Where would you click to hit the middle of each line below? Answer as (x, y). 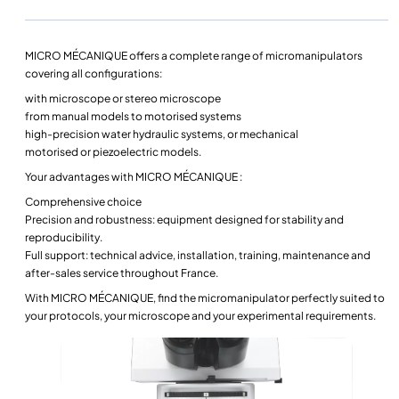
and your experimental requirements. (283, 316)
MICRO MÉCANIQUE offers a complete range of (145, 56)
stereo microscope (173, 99)
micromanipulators (314, 56)
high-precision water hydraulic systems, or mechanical (162, 134)
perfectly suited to (337, 298)
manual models (90, 117)
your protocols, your (77, 316)
